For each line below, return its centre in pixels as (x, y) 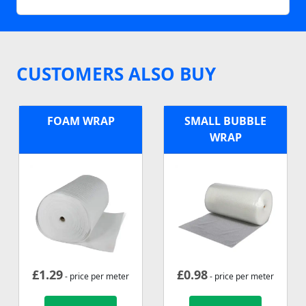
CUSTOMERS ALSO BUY (116, 73)
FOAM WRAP (81, 121)
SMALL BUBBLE (225, 121)
